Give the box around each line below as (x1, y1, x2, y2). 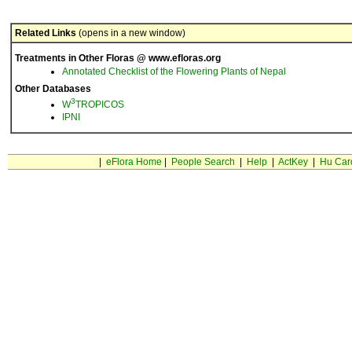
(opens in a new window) (76, 27, 185, 38)
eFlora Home (105, 156, 162, 167)
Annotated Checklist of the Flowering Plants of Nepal (62, 66, 286, 77)
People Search (170, 156, 235, 167)
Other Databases (15, 83, 91, 94)
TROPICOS (75, 99, 124, 110)
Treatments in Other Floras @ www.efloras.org (15, 53, 221, 64)
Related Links (15, 27, 76, 38)
